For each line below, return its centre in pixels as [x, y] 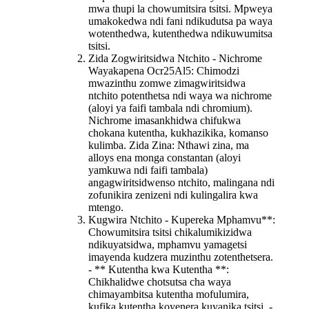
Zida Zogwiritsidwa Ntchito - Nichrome [175, 58]
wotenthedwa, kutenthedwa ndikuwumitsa [180, 33]
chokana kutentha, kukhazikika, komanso [178, 132]
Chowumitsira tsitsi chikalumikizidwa [170, 232]
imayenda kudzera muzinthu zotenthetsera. [181, 257]
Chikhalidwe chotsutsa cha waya [160, 281]
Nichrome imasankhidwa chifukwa [165, 120]
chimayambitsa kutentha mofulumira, [169, 294]
